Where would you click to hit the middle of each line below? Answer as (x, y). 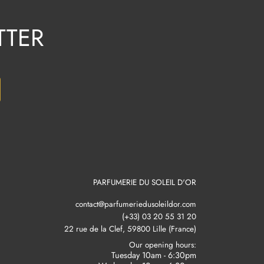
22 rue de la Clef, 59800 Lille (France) (130, 229)
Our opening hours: (162, 245)
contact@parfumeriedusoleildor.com (136, 204)
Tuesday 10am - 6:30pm (154, 255)
